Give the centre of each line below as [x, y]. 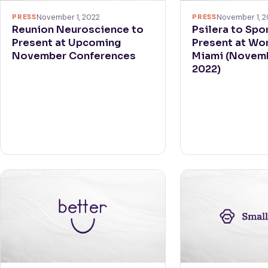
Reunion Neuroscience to [78, 30]
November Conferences [74, 56]
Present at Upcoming [67, 43]
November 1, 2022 [68, 17]
